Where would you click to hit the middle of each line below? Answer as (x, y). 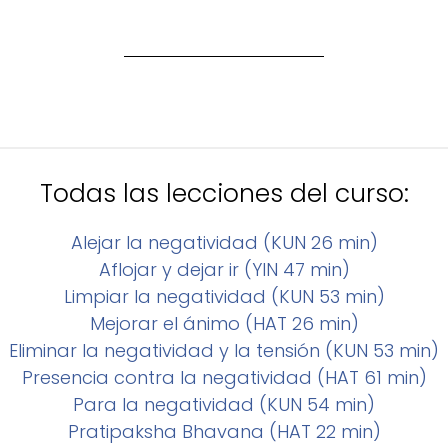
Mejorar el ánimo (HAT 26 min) (224, 323)
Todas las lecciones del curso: (224, 193)
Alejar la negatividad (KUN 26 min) (224, 242)
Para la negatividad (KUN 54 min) (224, 404)
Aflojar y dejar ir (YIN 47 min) (224, 269)
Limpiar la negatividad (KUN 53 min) (224, 296)
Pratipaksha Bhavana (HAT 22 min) (224, 431)
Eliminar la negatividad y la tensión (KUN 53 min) (224, 350)
